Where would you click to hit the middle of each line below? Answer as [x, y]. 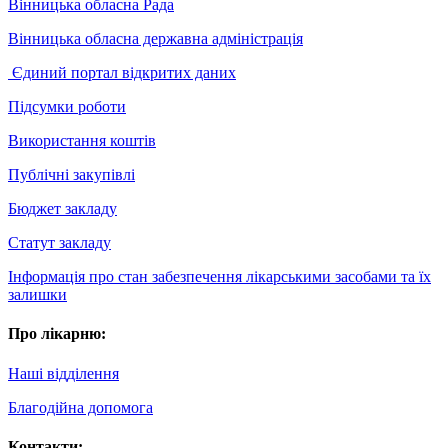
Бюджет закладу [62, 208]
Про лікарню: [57, 334]
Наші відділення [63, 373]
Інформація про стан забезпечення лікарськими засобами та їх [219, 276]
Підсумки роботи [67, 106]
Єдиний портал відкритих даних [122, 72]
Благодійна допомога [80, 407]
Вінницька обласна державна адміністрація [155, 38]
